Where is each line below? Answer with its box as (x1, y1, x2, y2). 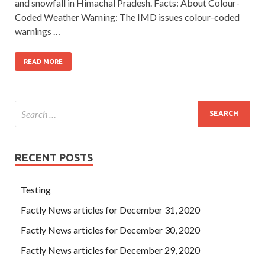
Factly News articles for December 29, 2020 (21, 244, 200, 256)
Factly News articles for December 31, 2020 (21, 203, 200, 215)
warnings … (15, 25, 60, 37)
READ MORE (24, 57, 63, 65)
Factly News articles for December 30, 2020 (21, 224, 200, 235)
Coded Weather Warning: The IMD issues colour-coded (15, 11, 240, 22)
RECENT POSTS (15, 151, 93, 163)
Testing (21, 183, 51, 195)
